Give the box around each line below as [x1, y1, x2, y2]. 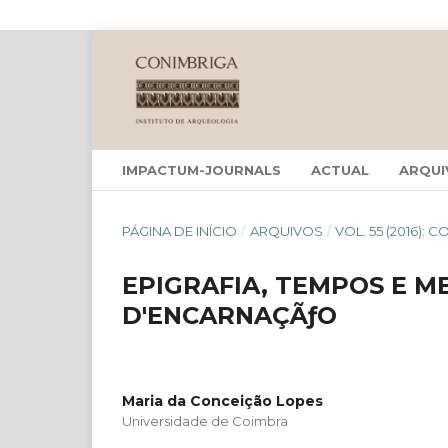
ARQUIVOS [249, 222, 323, 239]
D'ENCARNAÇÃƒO [122, 300, 337, 330]
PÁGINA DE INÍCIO [122, 222, 237, 239]
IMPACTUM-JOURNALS [122, 161, 281, 178]
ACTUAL [311, 161, 369, 178]
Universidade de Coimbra [122, 412, 288, 429]
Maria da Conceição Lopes [122, 391, 323, 410]
